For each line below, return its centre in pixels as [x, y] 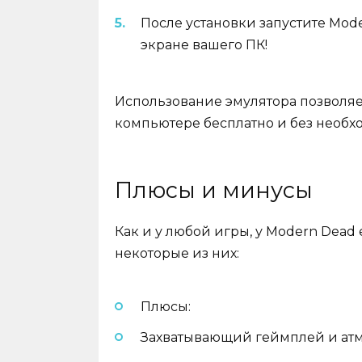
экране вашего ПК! [204, 44]
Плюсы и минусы [214, 191]
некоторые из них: [177, 254]
